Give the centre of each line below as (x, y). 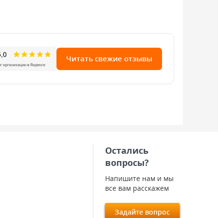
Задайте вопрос (142, 212)
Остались (127, 151)
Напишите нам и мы (139, 179)
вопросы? (127, 163)
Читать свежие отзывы (109, 59)
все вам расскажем (137, 188)
